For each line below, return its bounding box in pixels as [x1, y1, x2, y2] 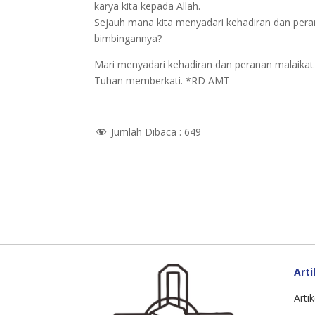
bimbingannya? [94, 31, 162, 45]
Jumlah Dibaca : [111, 124, 185, 139]
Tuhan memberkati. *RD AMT [94, 73, 231, 87]
